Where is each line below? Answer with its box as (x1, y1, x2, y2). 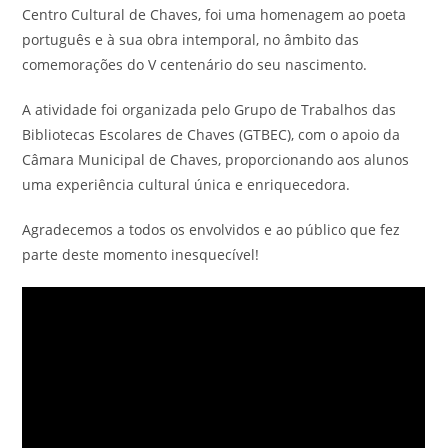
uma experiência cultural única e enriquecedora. (22, 175, 351, 194)
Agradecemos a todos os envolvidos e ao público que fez (22, 220, 401, 239)
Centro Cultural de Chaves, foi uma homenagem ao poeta (22, 5, 407, 24)
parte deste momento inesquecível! (22, 245, 260, 264)
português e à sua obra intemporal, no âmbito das (22, 30, 360, 49)
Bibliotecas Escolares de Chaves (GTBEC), (22, 125, 299, 144)
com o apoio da (298, 125, 401, 144)
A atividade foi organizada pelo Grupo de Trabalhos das (22, 100, 397, 119)
